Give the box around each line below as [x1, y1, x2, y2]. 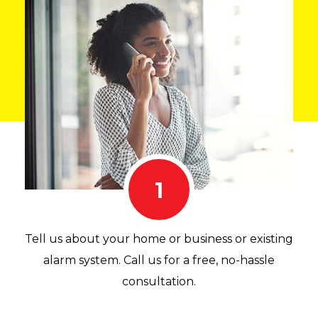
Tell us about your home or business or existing [25, 231, 293, 246]
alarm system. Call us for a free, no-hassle [43, 253, 275, 267]
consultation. [122, 274, 196, 288]
